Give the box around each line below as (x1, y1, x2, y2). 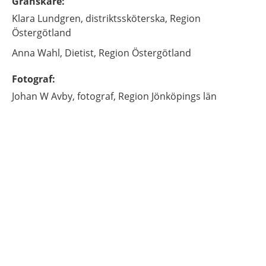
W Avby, (40, 90, 75, 103)
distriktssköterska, (85, 12, 167, 26)
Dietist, (65, 46, 96, 60)
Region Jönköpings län (118, 90, 217, 103)
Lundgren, (37, 12, 83, 26)
